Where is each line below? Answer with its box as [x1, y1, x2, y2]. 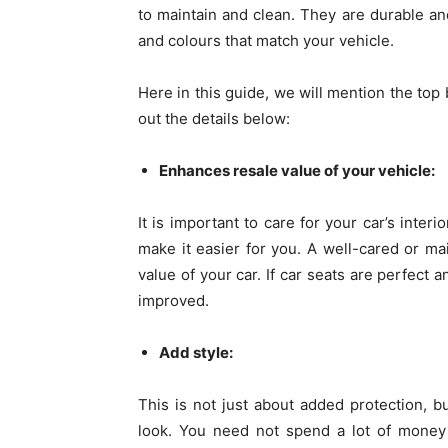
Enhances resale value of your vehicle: [159, 160, 435, 180]
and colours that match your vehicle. [138, 30, 394, 50]
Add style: [159, 342, 233, 362]
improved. [138, 290, 209, 310]
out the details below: [138, 108, 290, 128]
